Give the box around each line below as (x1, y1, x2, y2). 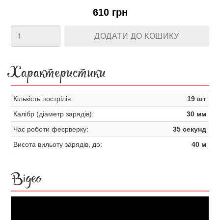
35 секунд (173, 125, 207, 133)
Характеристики (11, 65, 106, 86)
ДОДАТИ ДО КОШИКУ (94, 32, 179, 40)
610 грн (92, 7, 128, 18)
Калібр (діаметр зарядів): (13, 110, 94, 118)
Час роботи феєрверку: (13, 125, 89, 133)
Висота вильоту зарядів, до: (13, 140, 103, 148)
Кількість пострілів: (13, 95, 73, 103)
